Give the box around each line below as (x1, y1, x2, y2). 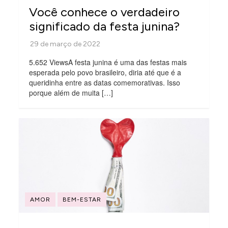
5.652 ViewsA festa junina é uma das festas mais (29, 56, 187, 67)
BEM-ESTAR (63, 196, 102, 204)
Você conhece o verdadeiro (29, 4, 180, 19)
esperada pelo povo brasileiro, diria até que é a (29, 67, 182, 77)
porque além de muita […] (29, 87, 113, 98)
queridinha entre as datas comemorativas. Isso (29, 77, 181, 88)
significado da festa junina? (29, 18, 180, 34)
